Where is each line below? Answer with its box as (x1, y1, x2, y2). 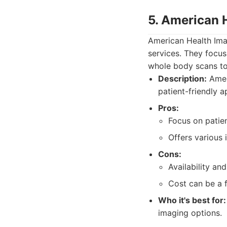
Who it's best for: (158, 195, 226, 205)
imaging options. (158, 208, 222, 218)
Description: (158, 73, 207, 84)
